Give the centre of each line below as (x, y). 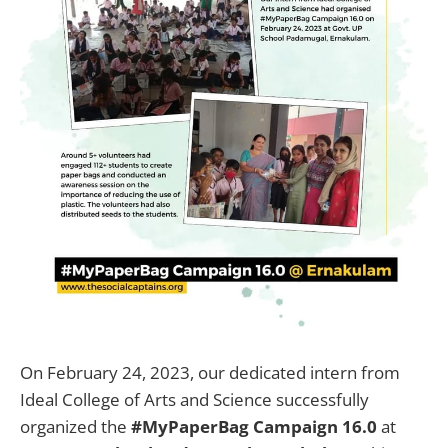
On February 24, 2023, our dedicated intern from (210, 372)
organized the (75, 426)
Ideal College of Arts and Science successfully (194, 399)
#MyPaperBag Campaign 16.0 (254, 426)
